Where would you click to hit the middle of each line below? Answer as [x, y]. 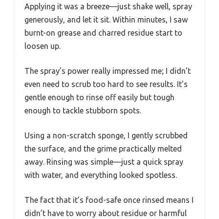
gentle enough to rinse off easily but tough [99, 97]
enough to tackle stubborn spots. [83, 110]
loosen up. [43, 46]
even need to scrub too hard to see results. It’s [106, 84]
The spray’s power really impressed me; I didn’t [108, 71]
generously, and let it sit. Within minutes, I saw [106, 19]
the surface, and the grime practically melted [103, 148]
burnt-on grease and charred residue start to [103, 33]
